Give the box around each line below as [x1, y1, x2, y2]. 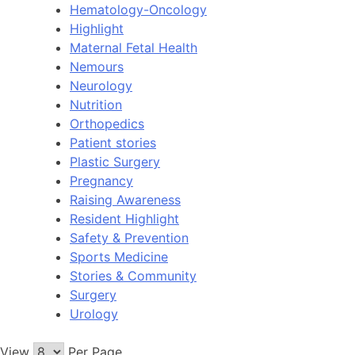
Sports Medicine [70, 248, 168, 265]
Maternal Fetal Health [70, 39, 197, 55]
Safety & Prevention [70, 229, 189, 246]
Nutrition [70, 96, 122, 113]
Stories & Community [70, 267, 197, 284]
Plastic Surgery [70, 153, 160, 170]
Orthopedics [70, 115, 144, 132]
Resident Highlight [70, 210, 179, 227]
